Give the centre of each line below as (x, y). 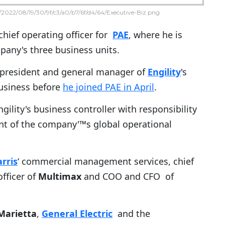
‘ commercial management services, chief (106, 161)
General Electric (77, 214)
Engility (164, 72)
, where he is (155, 35)
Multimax (60, 177)
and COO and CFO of (128, 177)
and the (131, 214)
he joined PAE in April (108, 87)
